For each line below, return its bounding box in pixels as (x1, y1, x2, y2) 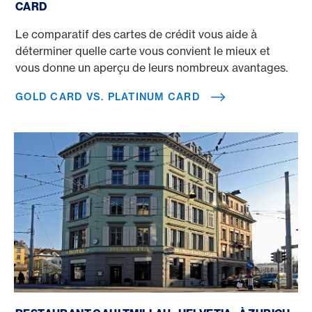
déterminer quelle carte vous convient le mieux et (15, 44, 270, 58)
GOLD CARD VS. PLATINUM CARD (15, 91, 201, 103)
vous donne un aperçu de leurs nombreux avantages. (15, 61, 288, 75)
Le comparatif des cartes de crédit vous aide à (15, 27, 257, 41)
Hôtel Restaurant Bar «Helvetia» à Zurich (14, 290, 225, 305)
